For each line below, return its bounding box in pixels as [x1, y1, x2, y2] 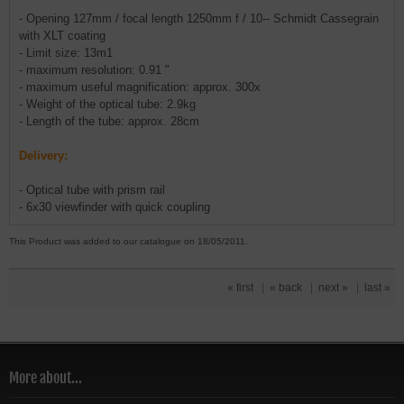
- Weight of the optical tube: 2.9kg [19, 97, 196, 111]
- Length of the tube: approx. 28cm [19, 115, 199, 128]
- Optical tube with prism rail [19, 183, 165, 197]
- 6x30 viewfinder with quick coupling [19, 200, 210, 214]
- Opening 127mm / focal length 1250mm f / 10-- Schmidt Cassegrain [19, 12, 379, 25]
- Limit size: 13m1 [19, 46, 113, 60]
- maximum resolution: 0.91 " [19, 63, 170, 77]
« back [270, 281, 302, 294]
